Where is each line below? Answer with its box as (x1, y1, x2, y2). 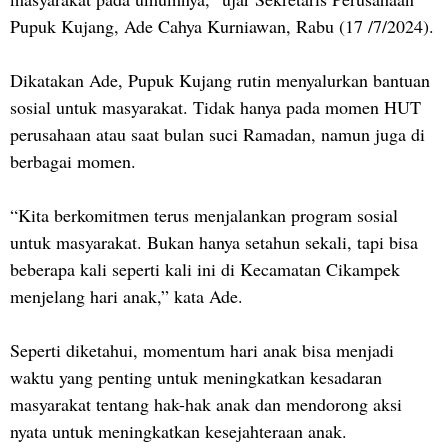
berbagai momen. (10, 148, 142, 173)
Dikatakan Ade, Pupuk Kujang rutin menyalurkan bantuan (10, 67, 430, 92)
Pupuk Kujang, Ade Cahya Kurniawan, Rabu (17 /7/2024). (10, 13, 434, 38)
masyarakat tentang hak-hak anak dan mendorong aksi (10, 391, 402, 416)
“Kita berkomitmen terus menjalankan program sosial (10, 202, 398, 227)
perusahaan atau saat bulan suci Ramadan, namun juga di (10, 121, 425, 146)
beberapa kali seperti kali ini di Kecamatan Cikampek (10, 256, 400, 281)
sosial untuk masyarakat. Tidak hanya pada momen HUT (10, 94, 421, 119)
